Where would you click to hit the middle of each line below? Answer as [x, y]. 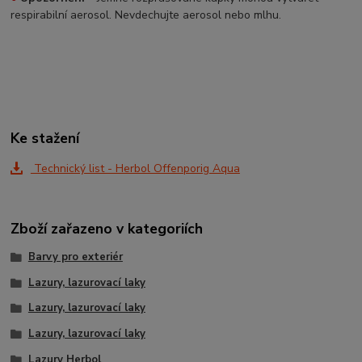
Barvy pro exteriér [75, 257]
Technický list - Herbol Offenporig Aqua [135, 169]
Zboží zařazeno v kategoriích [107, 228]
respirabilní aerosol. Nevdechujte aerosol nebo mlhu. [146, 15]
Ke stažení [45, 139]
